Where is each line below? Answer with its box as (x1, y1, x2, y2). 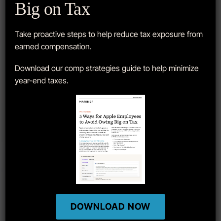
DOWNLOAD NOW (70, 201, 151, 212)
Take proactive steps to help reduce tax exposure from (15, 29, 203, 39)
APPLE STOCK (12, 14, 55, 22)
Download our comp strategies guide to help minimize (15, 63, 199, 73)
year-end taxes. (15, 75, 69, 85)
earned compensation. (15, 41, 92, 51)
